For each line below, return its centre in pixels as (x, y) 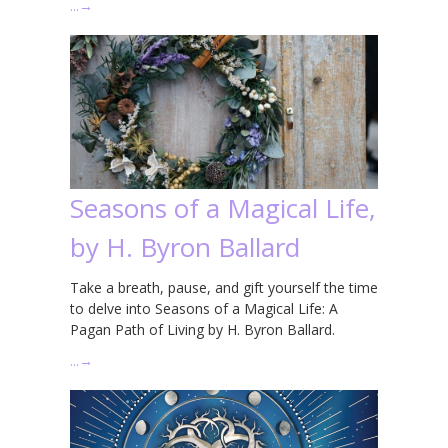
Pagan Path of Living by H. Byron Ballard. (202, 329)
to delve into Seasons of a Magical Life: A (204, 308)
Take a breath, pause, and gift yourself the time (224, 287)
